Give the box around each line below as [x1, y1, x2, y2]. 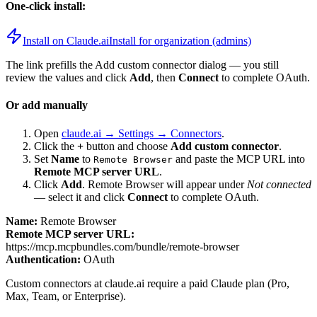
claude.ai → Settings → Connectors [62, 127, 221, 139]
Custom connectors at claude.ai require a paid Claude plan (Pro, [6, 277, 289, 289]
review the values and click [6, 71, 129, 84]
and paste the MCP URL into [173, 152, 305, 165]
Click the [34, 139, 77, 152]
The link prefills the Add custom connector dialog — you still [6, 59, 279, 71]
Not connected [247, 178, 311, 190]
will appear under [163, 178, 247, 190]
